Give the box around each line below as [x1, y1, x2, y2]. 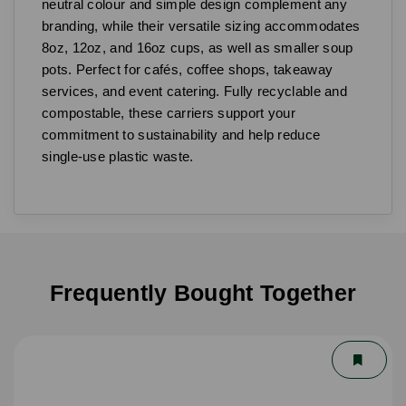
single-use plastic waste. [42, 148, 194, 164]
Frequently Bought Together [49, 279, 357, 305]
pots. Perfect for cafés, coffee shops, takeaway [42, 61, 333, 77]
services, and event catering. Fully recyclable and [42, 82, 347, 99]
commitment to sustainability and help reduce [42, 126, 321, 142]
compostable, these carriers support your [42, 104, 296, 121]
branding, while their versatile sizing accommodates [42, 17, 361, 34]
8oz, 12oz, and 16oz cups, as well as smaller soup [42, 39, 353, 55]
